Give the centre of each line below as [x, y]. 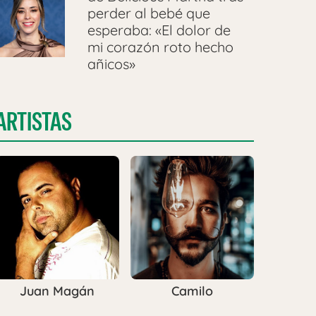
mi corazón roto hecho [160, 47]
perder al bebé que [148, 13]
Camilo [192, 291]
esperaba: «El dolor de [159, 30]
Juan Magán [57, 291]
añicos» [111, 64]
